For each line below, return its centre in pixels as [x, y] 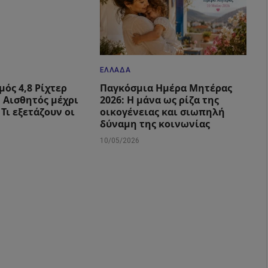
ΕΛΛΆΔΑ [115, 70]
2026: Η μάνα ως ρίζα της [159, 100]
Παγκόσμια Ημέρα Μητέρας [166, 88]
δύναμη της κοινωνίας [155, 124]
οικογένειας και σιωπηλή [162, 112]
